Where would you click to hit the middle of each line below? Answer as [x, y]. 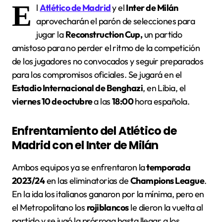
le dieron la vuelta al [166, 207]
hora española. [162, 101]
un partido [162, 34]
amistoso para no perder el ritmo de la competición [106, 48]
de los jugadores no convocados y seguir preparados [108, 61]
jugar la [51, 34]
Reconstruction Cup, [104, 34]
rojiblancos [108, 207]
